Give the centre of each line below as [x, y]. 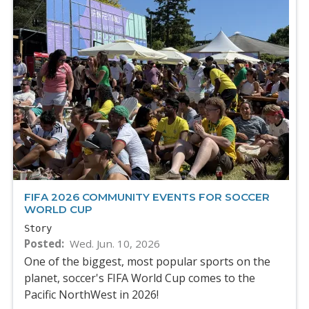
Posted [43, 244]
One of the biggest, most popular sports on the [147, 262]
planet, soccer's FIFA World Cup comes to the [140, 278]
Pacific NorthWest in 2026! [91, 295]
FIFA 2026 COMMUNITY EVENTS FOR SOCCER [147, 197]
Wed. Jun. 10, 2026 [114, 244]
